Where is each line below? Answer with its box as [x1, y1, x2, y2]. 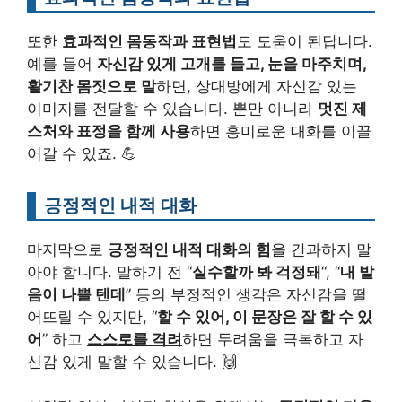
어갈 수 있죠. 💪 [27, 144, 136, 162]
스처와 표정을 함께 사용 [27, 121, 190, 140]
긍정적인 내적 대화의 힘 [108, 240, 271, 258]
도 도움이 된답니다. [237, 31, 372, 50]
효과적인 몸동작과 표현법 [62, 31, 237, 50]
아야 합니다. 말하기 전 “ [27, 262, 192, 281]
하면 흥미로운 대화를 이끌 [190, 121, 371, 140]
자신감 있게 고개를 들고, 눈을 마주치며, [97, 54, 366, 73]
